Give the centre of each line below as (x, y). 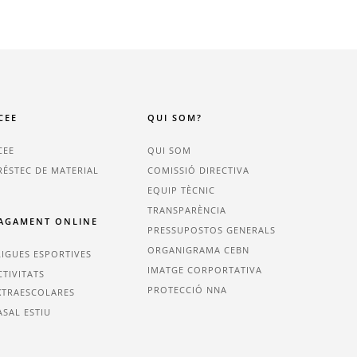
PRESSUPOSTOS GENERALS (212, 230)
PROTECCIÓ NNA (188, 290)
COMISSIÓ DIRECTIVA (199, 171)
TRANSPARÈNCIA (187, 210)
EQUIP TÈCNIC (182, 190)
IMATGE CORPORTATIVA (205, 270)
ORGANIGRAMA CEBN (199, 250)
